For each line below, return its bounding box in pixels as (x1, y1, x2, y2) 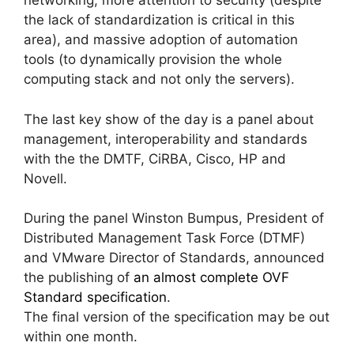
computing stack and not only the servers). (24, 71, 295, 88)
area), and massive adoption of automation (24, 32, 298, 48)
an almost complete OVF (134, 269, 289, 286)
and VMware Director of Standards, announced (24, 250, 325, 266)
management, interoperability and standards (24, 130, 307, 147)
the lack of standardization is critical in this (24, 12, 295, 28)
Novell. (24, 170, 67, 186)
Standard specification (24, 289, 167, 306)
